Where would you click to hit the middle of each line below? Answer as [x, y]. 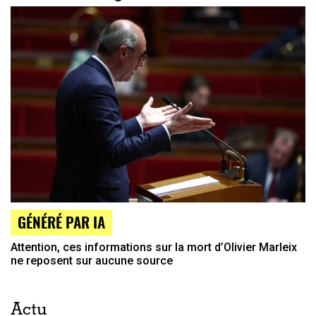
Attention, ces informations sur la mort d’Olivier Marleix [154, 248]
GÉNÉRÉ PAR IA [61, 222]
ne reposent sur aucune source [92, 261]
